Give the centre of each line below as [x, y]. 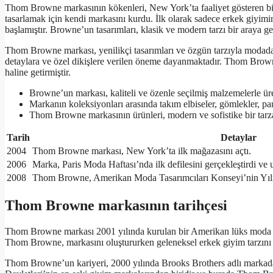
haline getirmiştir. [38, 73]
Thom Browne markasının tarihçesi [116, 205]
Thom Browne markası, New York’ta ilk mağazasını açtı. [142, 151]
